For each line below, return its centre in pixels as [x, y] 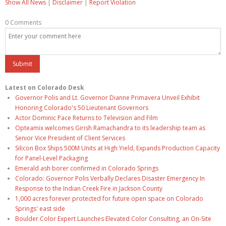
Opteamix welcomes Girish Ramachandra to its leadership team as [110, 128]
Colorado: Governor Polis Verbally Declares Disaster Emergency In [110, 178]
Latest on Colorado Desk [45, 88]
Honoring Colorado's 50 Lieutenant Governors [82, 108]
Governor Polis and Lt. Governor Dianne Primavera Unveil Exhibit [107, 98]
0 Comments [23, 22]
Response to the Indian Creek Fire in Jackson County [89, 188]
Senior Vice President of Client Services [70, 138]
